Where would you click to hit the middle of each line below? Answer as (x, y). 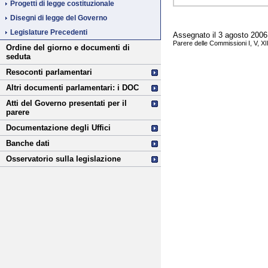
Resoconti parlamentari (49, 72)
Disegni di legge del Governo (59, 18)
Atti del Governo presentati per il (66, 103)
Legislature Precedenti (49, 33)
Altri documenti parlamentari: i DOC (72, 88)
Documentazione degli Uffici (58, 128)
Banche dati (28, 144)
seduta (18, 57)
